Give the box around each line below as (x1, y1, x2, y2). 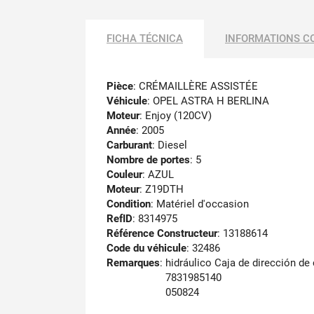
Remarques (107, 256, 160, 269)
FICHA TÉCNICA (107, 32, 183, 45)
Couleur (107, 168, 142, 181)
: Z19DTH (139, 182, 184, 196)
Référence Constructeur (107, 226, 217, 240)
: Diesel (152, 138, 187, 151)
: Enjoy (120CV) (139, 109, 212, 122)
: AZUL (142, 168, 174, 181)
